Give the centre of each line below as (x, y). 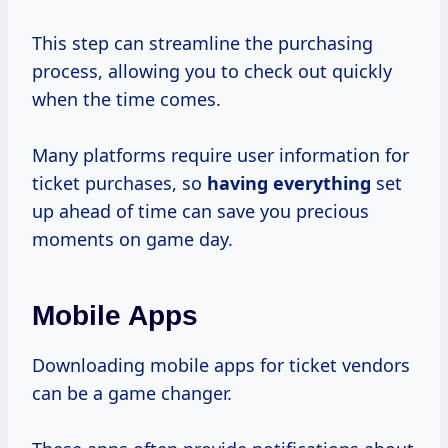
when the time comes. (126, 99)
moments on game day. (132, 239)
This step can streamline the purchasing (202, 43)
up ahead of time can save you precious (200, 211)
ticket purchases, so (119, 183)
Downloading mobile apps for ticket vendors (221, 365)
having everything (289, 183)
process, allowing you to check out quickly (212, 71)
